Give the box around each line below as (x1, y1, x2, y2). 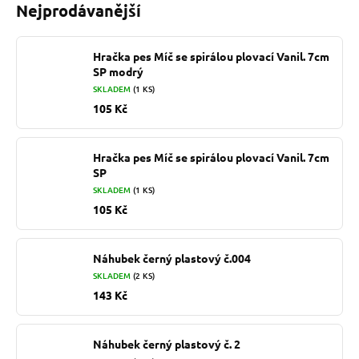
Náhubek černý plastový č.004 (93, 251, 251, 266)
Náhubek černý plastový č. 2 (93, 337, 240, 352)
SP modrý (93, 64, 143, 79)
